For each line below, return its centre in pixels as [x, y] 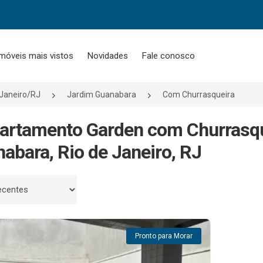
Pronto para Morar [164, 236]
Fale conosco [168, 56]
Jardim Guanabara [102, 95]
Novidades [107, 56]
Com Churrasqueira [199, 95]
